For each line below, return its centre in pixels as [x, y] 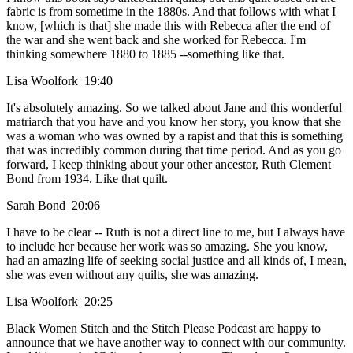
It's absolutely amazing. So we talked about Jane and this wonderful [174, 108]
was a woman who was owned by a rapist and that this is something [175, 136]
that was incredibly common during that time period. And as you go [174, 150]
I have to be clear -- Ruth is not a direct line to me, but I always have [176, 232]
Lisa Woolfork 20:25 [63, 302]
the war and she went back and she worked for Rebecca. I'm [156, 40]
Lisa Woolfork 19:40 [63, 81]
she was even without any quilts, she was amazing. [132, 275]
